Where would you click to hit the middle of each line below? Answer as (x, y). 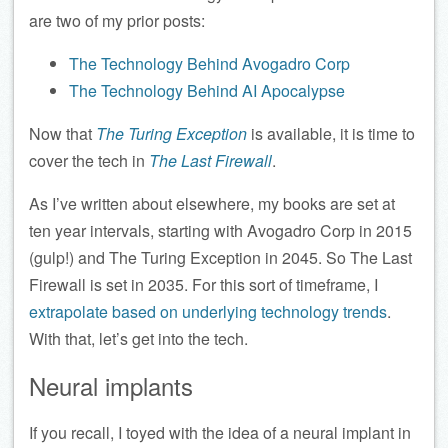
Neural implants (111, 385)
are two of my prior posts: (117, 20)
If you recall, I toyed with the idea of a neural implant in (220, 432)
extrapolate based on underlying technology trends (208, 311)
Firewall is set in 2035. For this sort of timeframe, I (203, 284)
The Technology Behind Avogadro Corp (209, 63)
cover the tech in (89, 160)
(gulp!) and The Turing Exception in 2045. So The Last (220, 257)
